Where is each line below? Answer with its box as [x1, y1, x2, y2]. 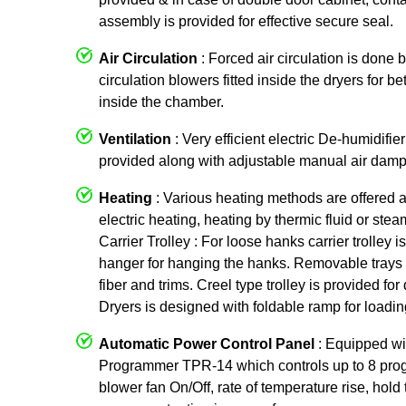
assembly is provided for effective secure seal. [99, 13, 393, 29]
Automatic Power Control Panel [99, 335, 314, 352]
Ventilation [99, 130, 171, 147]
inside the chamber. [99, 93, 224, 110]
